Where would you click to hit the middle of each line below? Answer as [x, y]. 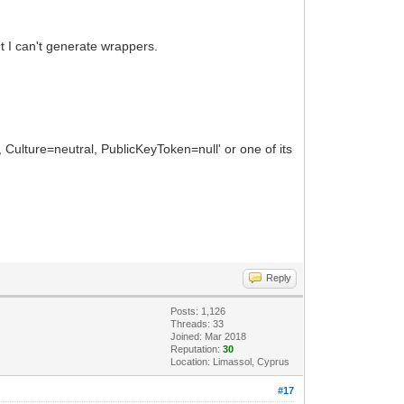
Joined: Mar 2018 [209, 336]
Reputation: [197, 349]
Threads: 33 [197, 323]
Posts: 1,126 [198, 311]
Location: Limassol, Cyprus [230, 361]
